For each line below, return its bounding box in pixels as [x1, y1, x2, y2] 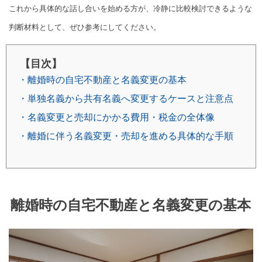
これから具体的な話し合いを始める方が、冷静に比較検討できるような [9, 4, 252, 13]
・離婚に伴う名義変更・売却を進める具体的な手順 [18, 131, 233, 142]
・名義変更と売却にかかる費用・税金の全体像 [18, 112, 215, 123]
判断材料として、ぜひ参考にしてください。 [9, 23, 161, 32]
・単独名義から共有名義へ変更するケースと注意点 [18, 94, 233, 104]
